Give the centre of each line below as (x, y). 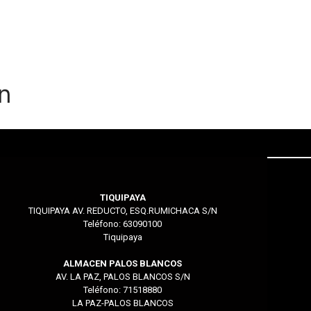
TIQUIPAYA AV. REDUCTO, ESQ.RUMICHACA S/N (123, 210)
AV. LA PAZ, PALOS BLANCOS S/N (123, 277)
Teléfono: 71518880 (123, 290)
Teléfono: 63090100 (123, 224)
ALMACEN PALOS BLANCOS (123, 264)
